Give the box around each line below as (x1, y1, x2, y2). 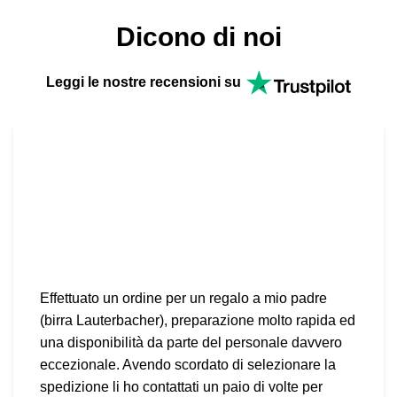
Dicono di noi (115, 22, 282, 51)
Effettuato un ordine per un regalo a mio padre (40, 291, 327, 306)
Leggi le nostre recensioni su (46, 74, 241, 90)
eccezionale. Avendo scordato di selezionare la (40, 357, 336, 372)
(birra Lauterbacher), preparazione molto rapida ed (40, 313, 355, 328)
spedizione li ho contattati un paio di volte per (40, 379, 323, 394)
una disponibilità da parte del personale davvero (40, 335, 342, 350)
